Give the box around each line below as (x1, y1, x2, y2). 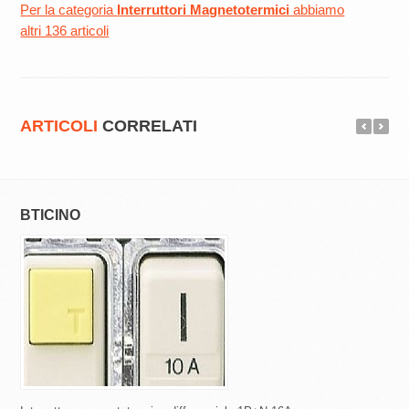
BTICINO (20, 207, 81, 224)
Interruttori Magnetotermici (117, 2, 290, 18)
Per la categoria (20, 2, 118, 18)
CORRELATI (98, 117, 198, 136)
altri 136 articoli (20, 23, 110, 39)
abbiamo (289, 2, 345, 18)
